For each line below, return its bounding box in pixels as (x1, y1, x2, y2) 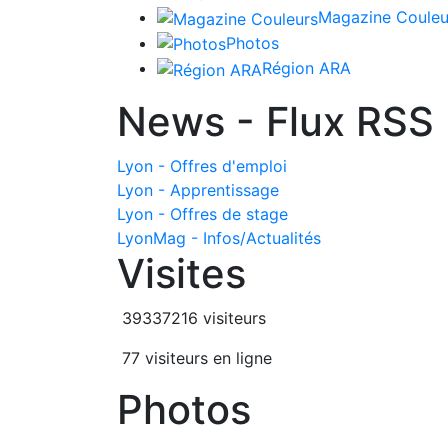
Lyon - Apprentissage (117, 180, 279, 201)
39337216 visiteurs (117, 308, 266, 329)
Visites (117, 249, 246, 299)
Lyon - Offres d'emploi (117, 156, 287, 177)
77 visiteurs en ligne (117, 348, 272, 369)
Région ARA (262, 58, 351, 79)
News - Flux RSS (117, 97, 434, 147)
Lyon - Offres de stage (117, 204, 288, 225)
